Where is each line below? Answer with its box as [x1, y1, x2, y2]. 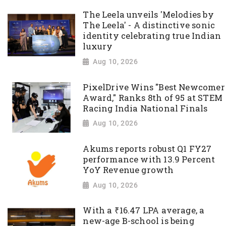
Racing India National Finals [83, 102, 208, 114]
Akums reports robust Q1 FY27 [83, 143, 212, 155]
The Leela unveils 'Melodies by [83, 9, 214, 21]
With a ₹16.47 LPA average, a [83, 205, 205, 216]
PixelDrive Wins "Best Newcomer [83, 81, 225, 93]
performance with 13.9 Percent [83, 154, 215, 165]
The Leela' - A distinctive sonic [83, 20, 215, 31]
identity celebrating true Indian [83, 30, 221, 42]
